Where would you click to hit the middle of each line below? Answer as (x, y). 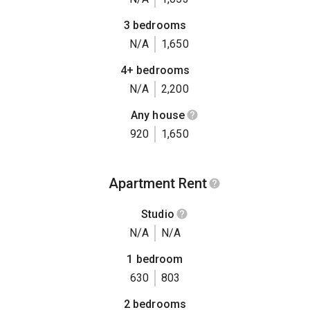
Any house (158, 115)
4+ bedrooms (155, 70)
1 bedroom (155, 259)
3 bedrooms (155, 26)
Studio (158, 214)
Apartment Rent (158, 183)
